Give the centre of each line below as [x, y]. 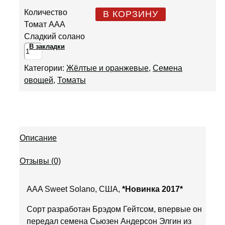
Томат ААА [45, 24]
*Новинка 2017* [152, 189]
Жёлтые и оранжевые [107, 68]
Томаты [72, 80]
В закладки [47, 47]
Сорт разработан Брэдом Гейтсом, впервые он [114, 209]
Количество [46, 12]
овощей [39, 80]
